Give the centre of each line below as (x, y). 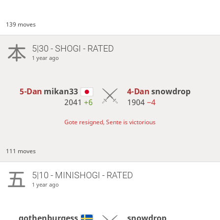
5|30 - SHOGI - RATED (73, 49)
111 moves (21, 151)
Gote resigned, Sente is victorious (110, 122)
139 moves (21, 25)
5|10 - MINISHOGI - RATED (82, 175)
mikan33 (61, 92)
